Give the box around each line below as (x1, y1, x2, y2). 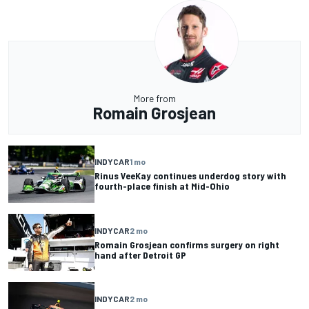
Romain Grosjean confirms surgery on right (94, 238, 279, 250)
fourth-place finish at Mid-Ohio (94, 180, 230, 192)
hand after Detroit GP (94, 248, 186, 261)
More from (133, 92, 176, 104)
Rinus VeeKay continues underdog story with (94, 170, 286, 182)
